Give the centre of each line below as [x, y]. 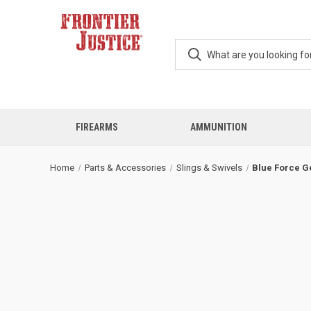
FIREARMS [96, 127]
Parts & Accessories [125, 168]
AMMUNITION [218, 127]
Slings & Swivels [209, 168]
